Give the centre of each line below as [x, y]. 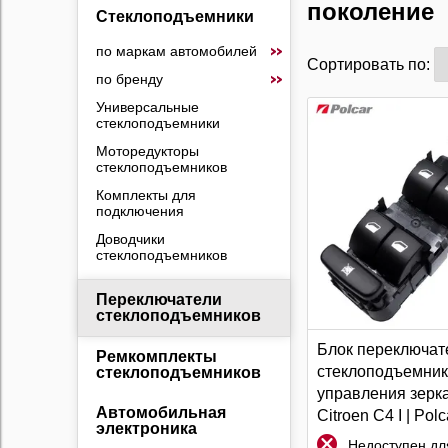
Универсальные [147, 107]
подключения [139, 211]
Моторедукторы [147, 151]
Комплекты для [145, 195]
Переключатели [158, 299]
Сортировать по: [370, 64]
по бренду [129, 79]
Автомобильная [160, 412]
